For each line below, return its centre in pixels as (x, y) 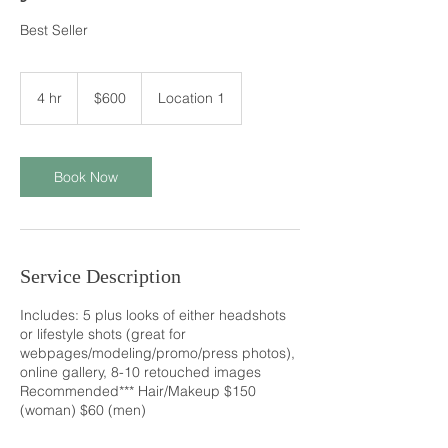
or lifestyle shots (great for (103, 334)
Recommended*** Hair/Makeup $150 (138, 391)
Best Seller (54, 30)
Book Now (86, 177)
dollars (93, 100)
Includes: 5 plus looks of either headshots (153, 315)
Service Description (100, 276)
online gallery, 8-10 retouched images (140, 372)
